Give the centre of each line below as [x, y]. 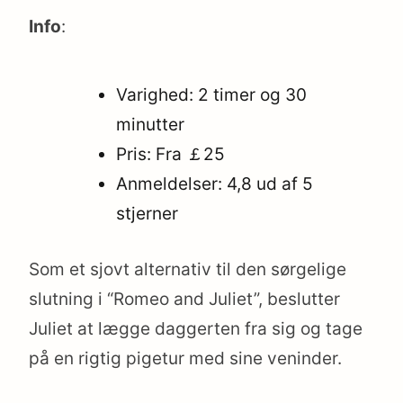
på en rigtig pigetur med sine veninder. [185, 358]
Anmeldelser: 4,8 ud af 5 [215, 184]
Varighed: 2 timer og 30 [212, 95]
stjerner [148, 214]
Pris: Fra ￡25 [171, 155]
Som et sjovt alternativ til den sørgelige [188, 269]
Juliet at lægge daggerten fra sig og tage [196, 328]
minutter [151, 125]
